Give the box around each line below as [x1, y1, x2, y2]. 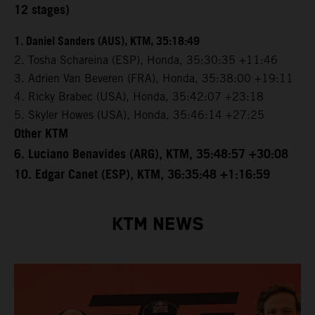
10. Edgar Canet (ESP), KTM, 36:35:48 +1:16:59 [14, 163, 270, 188]
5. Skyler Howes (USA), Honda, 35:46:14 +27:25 [14, 108, 264, 122]
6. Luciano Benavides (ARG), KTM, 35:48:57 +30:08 [14, 143, 288, 167]
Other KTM [14, 122, 68, 147]
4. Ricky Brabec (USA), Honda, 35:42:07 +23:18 [14, 90, 264, 104]
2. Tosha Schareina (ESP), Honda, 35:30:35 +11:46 [14, 53, 278, 67]
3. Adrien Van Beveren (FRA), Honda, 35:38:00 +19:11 [14, 72, 293, 86]
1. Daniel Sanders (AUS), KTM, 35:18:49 [14, 31, 200, 53]
